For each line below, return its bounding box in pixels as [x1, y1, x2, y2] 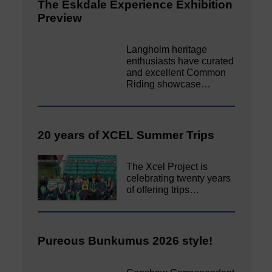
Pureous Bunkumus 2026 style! [38, 234, 212, 248]
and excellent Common [126, 67, 226, 78]
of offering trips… [126, 185, 200, 195]
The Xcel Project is [126, 161, 208, 172]
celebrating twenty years [126, 173, 231, 184]
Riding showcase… [126, 79, 211, 90]
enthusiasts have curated [126, 56, 234, 67]
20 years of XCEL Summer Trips [38, 128, 214, 141]
